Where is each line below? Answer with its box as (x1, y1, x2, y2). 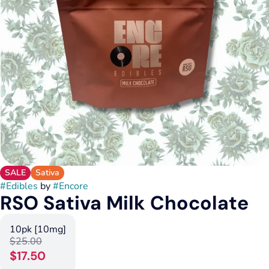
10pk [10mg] (10, 223, 66, 236)
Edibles (6, 180, 38, 193)
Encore (59, 180, 88, 193)
